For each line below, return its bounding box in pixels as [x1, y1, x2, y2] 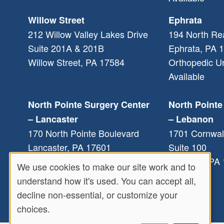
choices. [17, 201, 50, 215]
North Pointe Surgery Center [28, 97, 149, 111]
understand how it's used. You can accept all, [17, 173, 196, 187]
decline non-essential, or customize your [17, 187, 177, 201]
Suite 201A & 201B [28, 41, 104, 54]
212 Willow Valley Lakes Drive [28, 27, 148, 40]
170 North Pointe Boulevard [28, 126, 139, 139]
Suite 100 [168, 140, 206, 153]
